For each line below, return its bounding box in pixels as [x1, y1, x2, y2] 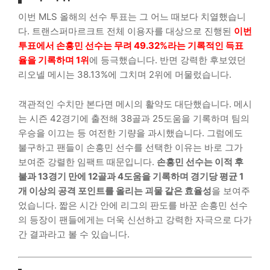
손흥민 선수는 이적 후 [157, 155, 243, 168]
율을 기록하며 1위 [18, 54, 89, 66]
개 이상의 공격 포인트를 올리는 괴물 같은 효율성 [18, 184, 212, 196]
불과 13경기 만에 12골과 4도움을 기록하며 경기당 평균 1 [18, 170, 243, 182]
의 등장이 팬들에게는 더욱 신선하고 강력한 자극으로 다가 [18, 213, 252, 225]
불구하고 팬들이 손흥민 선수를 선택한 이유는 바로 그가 [18, 141, 243, 153]
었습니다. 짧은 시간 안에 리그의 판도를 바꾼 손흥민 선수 [18, 199, 248, 211]
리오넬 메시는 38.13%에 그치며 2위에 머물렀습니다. [18, 68, 231, 80]
